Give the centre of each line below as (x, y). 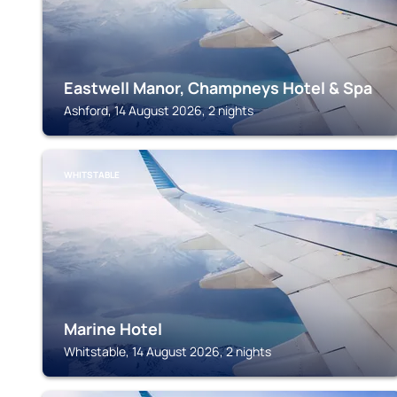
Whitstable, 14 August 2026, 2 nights (167, 351)
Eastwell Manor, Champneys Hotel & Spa (218, 88)
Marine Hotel (113, 329)
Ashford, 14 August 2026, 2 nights (159, 110)
